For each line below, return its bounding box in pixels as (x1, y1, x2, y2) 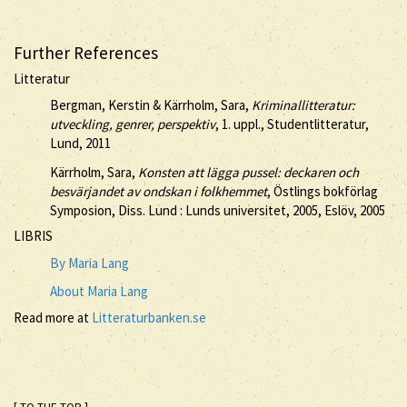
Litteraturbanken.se (92, 308, 206, 326)
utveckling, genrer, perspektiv (50, 115, 215, 133)
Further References (14, 42, 158, 64)
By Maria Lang (50, 253, 129, 272)
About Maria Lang (50, 283, 148, 300)
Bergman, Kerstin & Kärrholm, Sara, (50, 96, 252, 114)
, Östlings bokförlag (267, 182, 378, 200)
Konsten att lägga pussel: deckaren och (138, 163, 359, 181)
